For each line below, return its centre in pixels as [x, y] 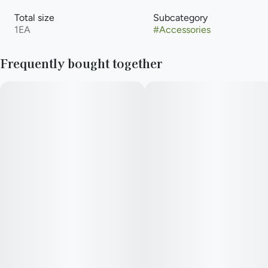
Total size [34, 18]
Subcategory [180, 18]
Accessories [185, 30]
